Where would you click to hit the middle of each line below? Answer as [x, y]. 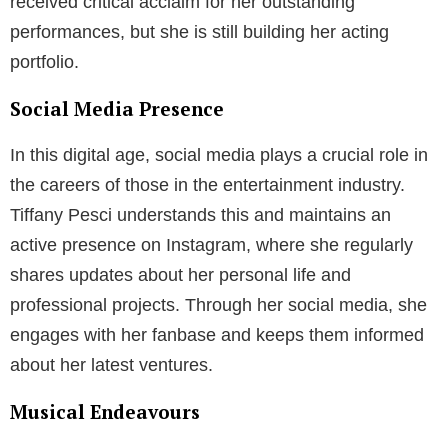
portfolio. [44, 61]
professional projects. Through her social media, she [218, 304]
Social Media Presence [117, 108]
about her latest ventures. [111, 364]
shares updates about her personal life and [180, 274]
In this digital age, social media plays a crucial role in [219, 154]
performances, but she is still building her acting [199, 31]
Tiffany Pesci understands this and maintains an [200, 214]
